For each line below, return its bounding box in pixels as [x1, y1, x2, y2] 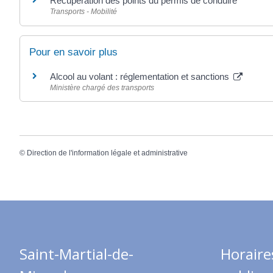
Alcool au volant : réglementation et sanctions [50, 71, 232, 82]
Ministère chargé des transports [50, 83, 154, 92]
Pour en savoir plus [29, 46, 118, 58]
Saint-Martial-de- [19, 244, 133, 264]
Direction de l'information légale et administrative [27, 148, 188, 157]
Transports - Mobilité [50, 7, 117, 16]
